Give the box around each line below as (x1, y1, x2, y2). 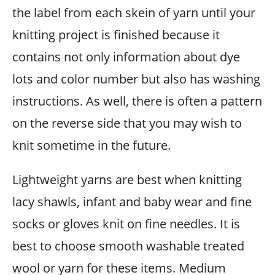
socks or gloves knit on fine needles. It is (12, 215, 240, 232)
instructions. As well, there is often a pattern (12, 92, 262, 109)
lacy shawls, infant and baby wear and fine (12, 193, 252, 210)
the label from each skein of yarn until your (12, 4, 255, 21)
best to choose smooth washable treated (12, 237, 244, 254)
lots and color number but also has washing (12, 70, 260, 87)
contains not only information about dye (12, 48, 240, 65)
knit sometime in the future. (12, 136, 171, 153)
